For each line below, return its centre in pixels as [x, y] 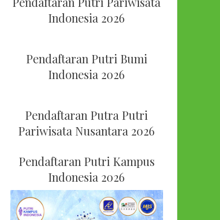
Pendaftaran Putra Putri [86, 115]
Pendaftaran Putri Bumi [86, 59]
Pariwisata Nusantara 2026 [86, 131]
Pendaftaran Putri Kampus [86, 162]
